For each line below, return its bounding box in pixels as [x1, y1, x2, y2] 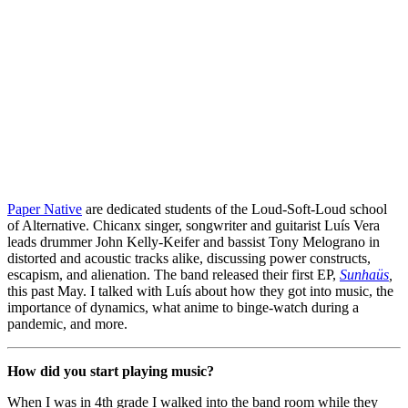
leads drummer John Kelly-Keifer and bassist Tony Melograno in [7, 234, 380, 250]
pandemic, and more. [7, 316, 127, 332]
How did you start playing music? [7, 363, 214, 380]
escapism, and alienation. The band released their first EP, [7, 267, 340, 283]
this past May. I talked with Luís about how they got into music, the [7, 283, 393, 300]
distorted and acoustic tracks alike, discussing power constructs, [7, 250, 371, 267]
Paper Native [7, 201, 82, 218]
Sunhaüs [340, 267, 389, 283]
